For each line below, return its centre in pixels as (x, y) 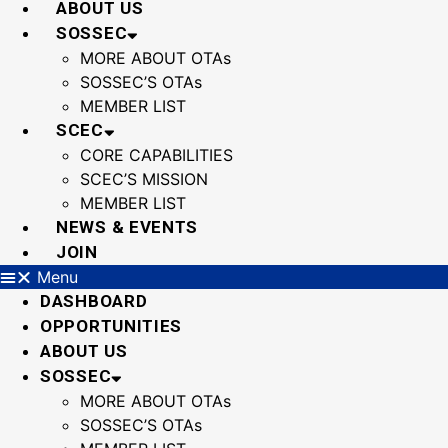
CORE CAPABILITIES (156, 155)
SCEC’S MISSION (144, 179)
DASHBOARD (94, 301)
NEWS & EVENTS (127, 227)
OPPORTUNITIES (111, 326)
